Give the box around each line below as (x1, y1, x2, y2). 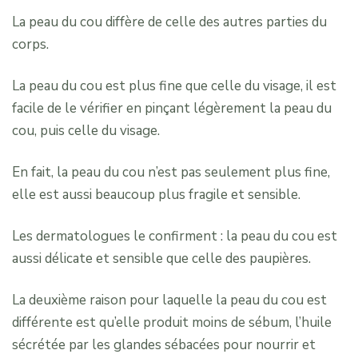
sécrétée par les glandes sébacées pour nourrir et (12, 335, 316, 354)
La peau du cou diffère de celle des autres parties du (12, 12, 327, 31)
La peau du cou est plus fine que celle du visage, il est (12, 76, 336, 95)
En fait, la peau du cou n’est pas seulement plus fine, (12, 162, 330, 181)
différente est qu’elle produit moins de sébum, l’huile (12, 312, 332, 332)
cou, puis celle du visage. (12, 121, 160, 140)
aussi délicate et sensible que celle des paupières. (12, 249, 311, 268)
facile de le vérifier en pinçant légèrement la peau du (12, 98, 332, 117)
